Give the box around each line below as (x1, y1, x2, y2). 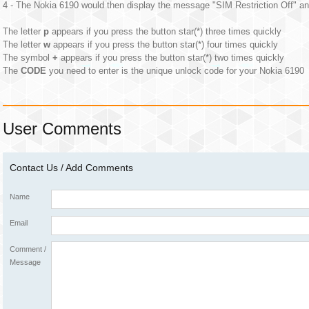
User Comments (3, 119, 121, 138)
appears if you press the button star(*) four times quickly (50, 39, 278, 50)
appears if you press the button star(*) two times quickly (58, 52, 284, 63)
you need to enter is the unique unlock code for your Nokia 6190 (46, 66, 304, 76)
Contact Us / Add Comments (10, 162, 133, 173)
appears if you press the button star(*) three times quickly (49, 26, 281, 37)
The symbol (3, 52, 52, 63)
